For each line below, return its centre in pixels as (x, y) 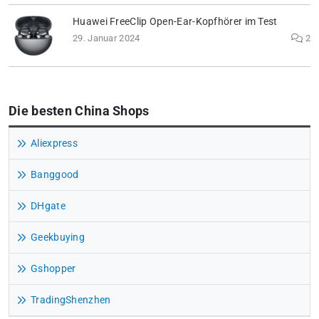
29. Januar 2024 (106, 38)
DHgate (48, 206)
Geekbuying (58, 238)
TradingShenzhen (71, 300)
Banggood (55, 175)
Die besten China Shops (79, 111)
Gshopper (53, 269)
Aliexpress (54, 144)
